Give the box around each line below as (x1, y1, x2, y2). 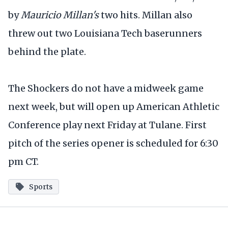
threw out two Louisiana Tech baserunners (8, 27, 202, 40)
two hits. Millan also (99, 9, 192, 21)
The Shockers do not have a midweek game (8, 82, 204, 95)
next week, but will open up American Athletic (8, 101, 219, 113)
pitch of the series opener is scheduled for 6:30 (8, 137, 218, 150)
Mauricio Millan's (21, 9, 99, 21)
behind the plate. (8, 46, 86, 58)
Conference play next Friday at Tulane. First (8, 119, 207, 131)
